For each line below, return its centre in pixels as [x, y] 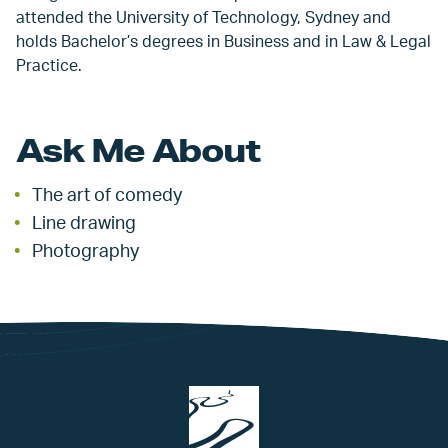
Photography [85, 251]
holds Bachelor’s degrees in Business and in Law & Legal [223, 41]
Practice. [49, 65]
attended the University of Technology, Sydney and [203, 17]
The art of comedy [107, 195]
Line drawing [84, 223]
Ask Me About [138, 149]
